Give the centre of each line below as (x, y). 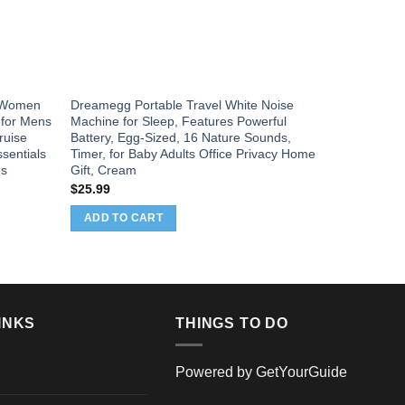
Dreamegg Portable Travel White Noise (183, 105)
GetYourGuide (302, 372)
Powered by (216, 372)
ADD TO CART (123, 218)
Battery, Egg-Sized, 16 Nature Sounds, (181, 138)
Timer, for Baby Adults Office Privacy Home (193, 154)
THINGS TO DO (232, 323)
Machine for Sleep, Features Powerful (179, 122)
